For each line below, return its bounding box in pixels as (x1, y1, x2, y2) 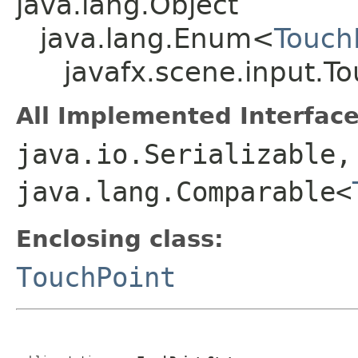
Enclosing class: (16, 225, 224, 253)
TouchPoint (16, 261, 176, 295)
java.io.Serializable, (16, 137, 352, 172)
